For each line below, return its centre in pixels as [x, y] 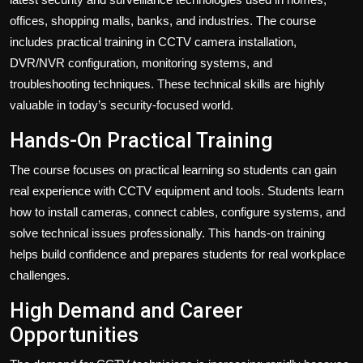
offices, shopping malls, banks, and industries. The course [163, 20]
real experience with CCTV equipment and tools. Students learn [177, 190]
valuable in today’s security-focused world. [122, 105]
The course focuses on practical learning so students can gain [173, 169]
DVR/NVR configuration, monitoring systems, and [141, 62]
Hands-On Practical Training [141, 140]
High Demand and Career [126, 310]
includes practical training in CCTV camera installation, [153, 41]
